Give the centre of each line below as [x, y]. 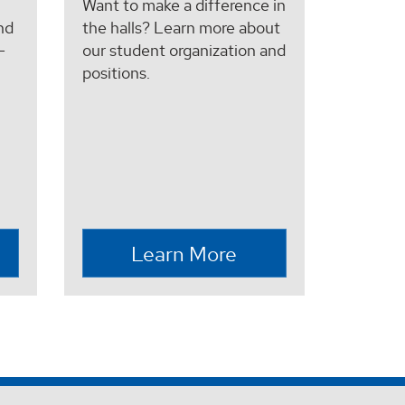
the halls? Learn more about [181, 27]
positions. [116, 72]
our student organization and [184, 50]
